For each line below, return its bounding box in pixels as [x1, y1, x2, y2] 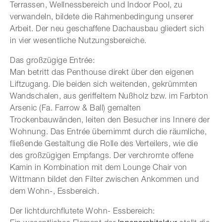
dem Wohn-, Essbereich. [10, 186, 99, 195]
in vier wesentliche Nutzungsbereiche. [10, 35, 147, 45]
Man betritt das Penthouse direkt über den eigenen [10, 67, 194, 76]
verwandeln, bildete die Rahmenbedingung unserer [10, 11, 194, 21]
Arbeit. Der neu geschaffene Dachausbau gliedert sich [10, 23, 204, 33]
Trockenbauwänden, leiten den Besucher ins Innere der [10, 114, 210, 124]
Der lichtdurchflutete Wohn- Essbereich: [10, 206, 155, 215]
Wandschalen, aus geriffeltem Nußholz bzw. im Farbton [10, 91, 208, 100]
